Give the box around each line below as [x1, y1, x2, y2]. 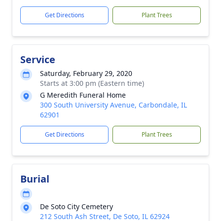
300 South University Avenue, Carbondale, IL [40, 100, 187, 110]
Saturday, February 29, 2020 [40, 69, 132, 78]
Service [20, 53, 55, 66]
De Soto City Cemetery [40, 202, 113, 211]
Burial [20, 172, 49, 185]
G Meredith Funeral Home [40, 90, 126, 100]
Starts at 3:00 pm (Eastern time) [40, 78, 144, 88]
